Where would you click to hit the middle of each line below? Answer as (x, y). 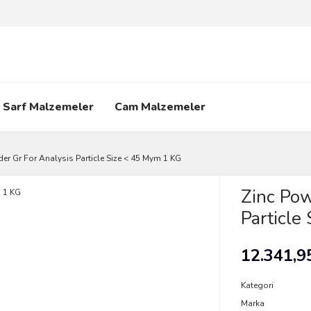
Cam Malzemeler (160, 107)
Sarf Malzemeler (48, 107)
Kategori (257, 285)
